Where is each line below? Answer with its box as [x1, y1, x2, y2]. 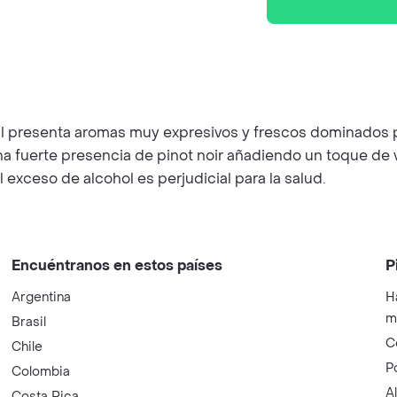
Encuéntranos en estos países [12, 256, 223, 275]
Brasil [12, 314, 47, 331]
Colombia [12, 363, 71, 380]
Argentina [12, 289, 72, 306]
